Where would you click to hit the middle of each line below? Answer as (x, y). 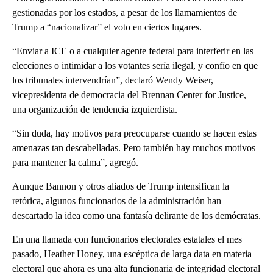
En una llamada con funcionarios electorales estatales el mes (127, 239)
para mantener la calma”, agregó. (75, 163)
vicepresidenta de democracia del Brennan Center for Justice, (129, 95)
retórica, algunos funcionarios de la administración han (117, 201)
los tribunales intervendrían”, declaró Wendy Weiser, (113, 80)
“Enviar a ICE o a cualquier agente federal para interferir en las (133, 51)
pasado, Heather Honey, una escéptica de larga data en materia (132, 254)
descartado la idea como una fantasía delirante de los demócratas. (136, 216)
